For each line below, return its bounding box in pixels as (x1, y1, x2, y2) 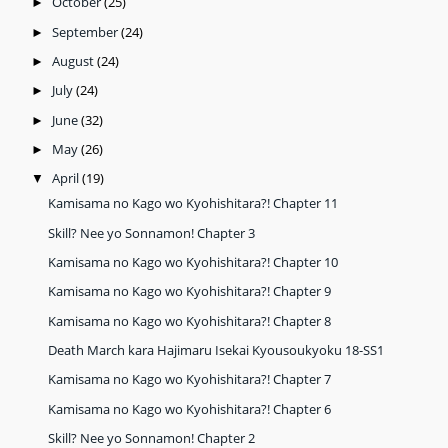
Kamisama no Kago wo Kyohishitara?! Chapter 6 (48, 399, 332, 418)
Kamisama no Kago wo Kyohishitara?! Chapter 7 (48, 370, 332, 389)
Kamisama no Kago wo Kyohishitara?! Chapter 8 (48, 311, 332, 330)
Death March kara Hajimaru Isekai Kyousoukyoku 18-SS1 (48, 341, 385, 360)
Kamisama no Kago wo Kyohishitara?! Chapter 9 (48, 282, 332, 301)
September (51, 22, 121, 41)
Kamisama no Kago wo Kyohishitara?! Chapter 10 (48, 253, 339, 272)
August (51, 51, 97, 70)
